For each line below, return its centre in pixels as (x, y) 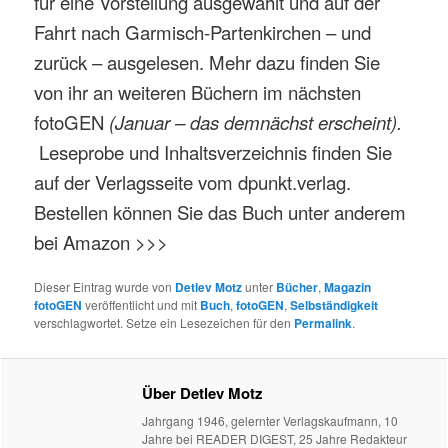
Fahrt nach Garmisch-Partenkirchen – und (203, 31)
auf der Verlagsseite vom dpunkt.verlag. (193, 181)
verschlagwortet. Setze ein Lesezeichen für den (164, 322)
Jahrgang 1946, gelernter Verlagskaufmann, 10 (270, 421)
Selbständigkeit (334, 304)
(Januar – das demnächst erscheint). (256, 121)
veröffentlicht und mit (141, 304)
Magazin (348, 286)
